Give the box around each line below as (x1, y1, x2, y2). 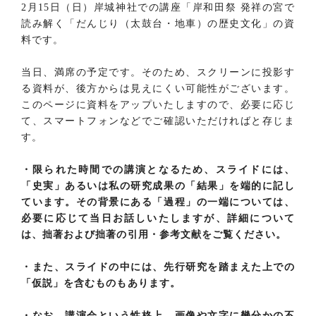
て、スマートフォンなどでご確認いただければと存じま (21, 115, 295, 126)
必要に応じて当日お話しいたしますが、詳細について (21, 212, 295, 224)
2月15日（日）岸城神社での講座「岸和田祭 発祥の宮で (21, 1, 295, 13)
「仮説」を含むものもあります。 (21, 277, 181, 288)
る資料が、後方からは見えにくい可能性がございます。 (21, 83, 295, 94)
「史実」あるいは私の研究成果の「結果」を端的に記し (21, 180, 295, 191)
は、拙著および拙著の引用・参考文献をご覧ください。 (21, 229, 287, 240)
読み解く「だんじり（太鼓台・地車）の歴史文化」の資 (21, 18, 295, 29)
